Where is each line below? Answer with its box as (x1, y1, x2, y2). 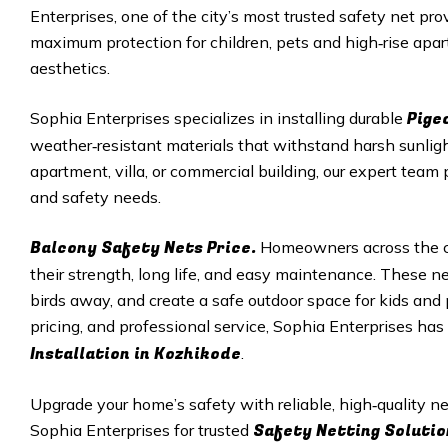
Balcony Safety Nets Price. (30, 236, 260, 260)
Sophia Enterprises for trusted (30, 420, 253, 440)
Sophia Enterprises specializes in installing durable (30, 108, 407, 128)
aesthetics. (30, 58, 110, 78)
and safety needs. (30, 187, 161, 207)
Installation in (30, 342, 154, 366)
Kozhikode (154, 342, 241, 366)
